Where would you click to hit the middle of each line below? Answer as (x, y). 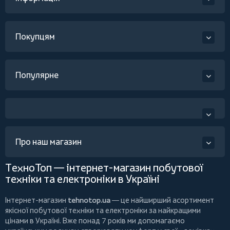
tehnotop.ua (89, 200)
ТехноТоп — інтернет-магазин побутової (104, 168)
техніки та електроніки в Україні (82, 179)
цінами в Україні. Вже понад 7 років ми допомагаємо (95, 221)
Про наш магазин (49, 142)
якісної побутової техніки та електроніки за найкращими (103, 210)
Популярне (37, 75)
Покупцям (35, 37)
